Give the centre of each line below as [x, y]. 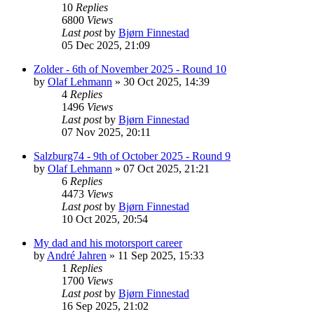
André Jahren [77, 255]
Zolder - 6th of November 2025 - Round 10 [130, 69]
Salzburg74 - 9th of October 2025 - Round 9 [132, 156]
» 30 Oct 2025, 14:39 [161, 81]
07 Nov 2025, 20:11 [106, 132]
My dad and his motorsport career [108, 243]
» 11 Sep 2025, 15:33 [155, 255]
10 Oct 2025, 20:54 [105, 219]
